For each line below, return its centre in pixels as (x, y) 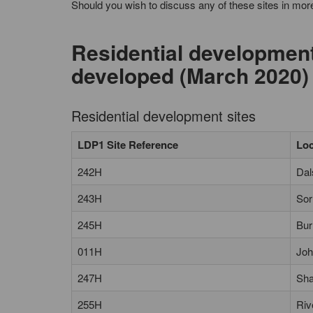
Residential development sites (163, 116)
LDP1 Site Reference (128, 145)
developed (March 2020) (190, 75)
